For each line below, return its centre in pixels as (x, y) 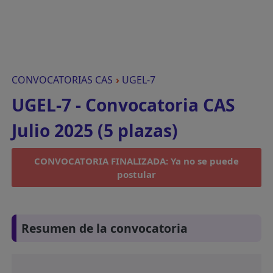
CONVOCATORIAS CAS (62, 80)
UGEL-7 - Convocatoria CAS (124, 105)
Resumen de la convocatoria (105, 229)
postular (136, 174)
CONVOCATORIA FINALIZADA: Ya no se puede (136, 161)
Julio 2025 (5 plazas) (95, 130)
